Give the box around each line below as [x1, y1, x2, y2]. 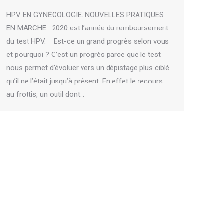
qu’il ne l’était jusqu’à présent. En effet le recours [6, 77, 163, 86]
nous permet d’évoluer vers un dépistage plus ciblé [6, 63, 169, 73]
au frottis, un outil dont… [6, 90, 84, 99]
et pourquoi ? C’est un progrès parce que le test [6, 50, 161, 59]
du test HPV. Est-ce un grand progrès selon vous [6, 37, 169, 46]
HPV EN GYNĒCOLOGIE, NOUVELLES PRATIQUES [6, 10, 164, 20]
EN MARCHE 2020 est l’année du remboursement [6, 24, 168, 33]
